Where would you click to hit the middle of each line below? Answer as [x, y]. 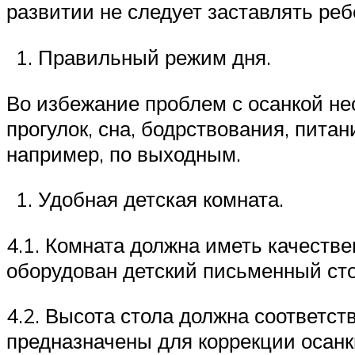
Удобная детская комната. [161, 199]
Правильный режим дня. [155, 57]
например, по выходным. [124, 153]
